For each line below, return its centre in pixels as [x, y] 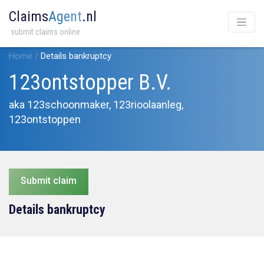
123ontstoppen [45, 119]
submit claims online [45, 32]
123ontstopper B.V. [90, 82]
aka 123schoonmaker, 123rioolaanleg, [96, 105]
